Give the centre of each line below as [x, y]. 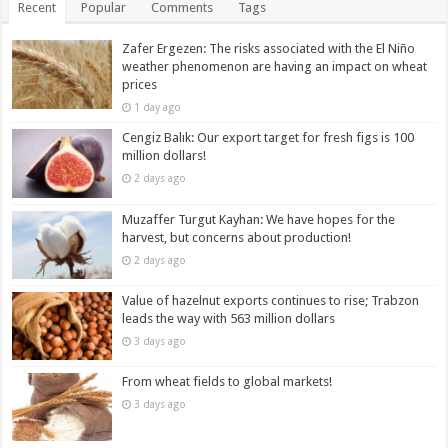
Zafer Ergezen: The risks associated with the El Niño [269, 49]
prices [140, 85]
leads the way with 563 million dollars [229, 318]
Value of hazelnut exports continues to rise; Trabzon [271, 300]
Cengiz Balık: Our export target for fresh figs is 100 [268, 138]
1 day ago [158, 107]
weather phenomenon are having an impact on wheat [275, 67]
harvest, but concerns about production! [237, 237]
